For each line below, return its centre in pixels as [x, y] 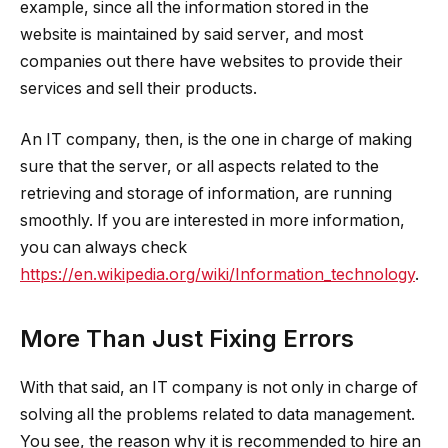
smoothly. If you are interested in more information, [212, 221]
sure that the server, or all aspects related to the [199, 167]
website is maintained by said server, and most [191, 34]
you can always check [103, 248]
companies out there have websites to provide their [211, 61]
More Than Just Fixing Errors [187, 338]
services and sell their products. [138, 88]
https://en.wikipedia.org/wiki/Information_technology [217, 275]
